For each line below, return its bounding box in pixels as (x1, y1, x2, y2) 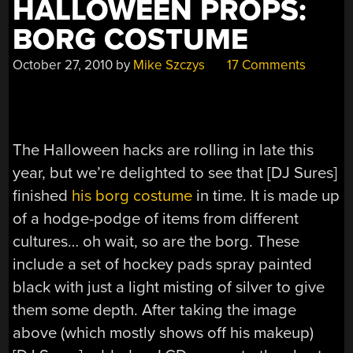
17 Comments (224, 56, 307, 73)
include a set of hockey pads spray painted (13, 254, 313, 274)
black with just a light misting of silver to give (13, 277, 325, 297)
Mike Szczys (133, 56, 206, 73)
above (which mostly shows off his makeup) (13, 322, 314, 343)
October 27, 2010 (13, 56, 113, 73)
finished (13, 185, 72, 206)
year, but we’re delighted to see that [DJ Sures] (13, 162, 338, 183)
